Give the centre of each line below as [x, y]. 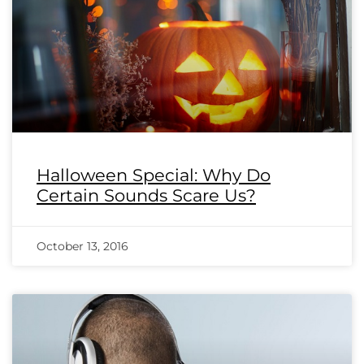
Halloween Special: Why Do [154, 175]
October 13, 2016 [82, 246]
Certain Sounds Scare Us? [146, 195]
